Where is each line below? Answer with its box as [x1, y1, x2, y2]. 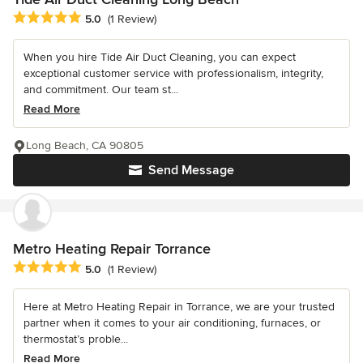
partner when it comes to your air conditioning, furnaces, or [23, 316, 321, 331]
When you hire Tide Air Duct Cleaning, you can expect [23, 50, 296, 65]
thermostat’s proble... [23, 332, 128, 347]
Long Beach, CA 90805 [26, 139, 143, 153]
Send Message [148, 162, 234, 179]
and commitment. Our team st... [23, 83, 178, 97]
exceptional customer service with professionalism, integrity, [23, 66, 323, 81]
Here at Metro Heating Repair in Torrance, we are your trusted [23, 300, 335, 314]
